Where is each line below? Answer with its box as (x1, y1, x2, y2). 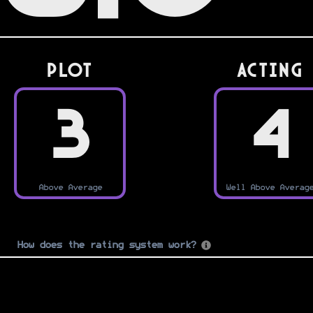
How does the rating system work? (17, 240, 196, 250)
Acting (236, 59, 303, 81)
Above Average (38, 183, 102, 191)
